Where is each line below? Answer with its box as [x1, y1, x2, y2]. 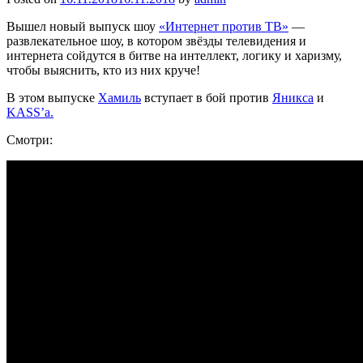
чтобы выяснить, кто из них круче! [6, 62, 200, 77]
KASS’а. [6, 105, 53, 119]
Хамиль [98, 90, 141, 105]
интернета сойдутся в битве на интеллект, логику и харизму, [6, 48, 342, 62]
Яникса [272, 90, 314, 105]
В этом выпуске [6, 90, 98, 105]
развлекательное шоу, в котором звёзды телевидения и [6, 33, 306, 48]
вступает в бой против [141, 90, 272, 105]
